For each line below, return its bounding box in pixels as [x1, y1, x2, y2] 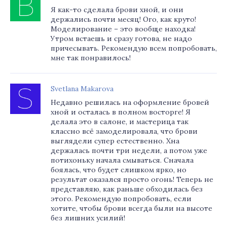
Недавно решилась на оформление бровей [51, 98, 209, 107]
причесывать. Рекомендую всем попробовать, [51, 44, 217, 53]
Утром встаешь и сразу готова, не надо [51, 34, 192, 43]
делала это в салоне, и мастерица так [51, 117, 188, 126]
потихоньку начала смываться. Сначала [51, 156, 194, 165]
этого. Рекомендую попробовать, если [51, 194, 192, 203]
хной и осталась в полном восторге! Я [51, 107, 191, 117]
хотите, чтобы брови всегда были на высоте [51, 204, 212, 213]
